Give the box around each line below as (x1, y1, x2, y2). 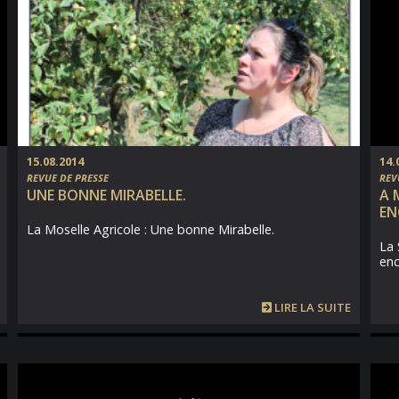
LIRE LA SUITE (272, 299, 351, 315)
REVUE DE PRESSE (27, 171, 109, 184)
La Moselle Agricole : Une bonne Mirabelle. (27, 221, 274, 238)
